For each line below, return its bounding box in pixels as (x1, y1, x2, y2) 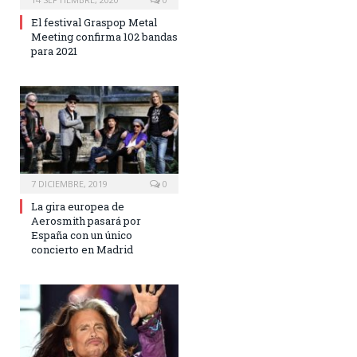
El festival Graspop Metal (31, 14, 157, 29)
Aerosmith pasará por (31, 213, 141, 228)
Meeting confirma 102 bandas (31, 29, 178, 44)
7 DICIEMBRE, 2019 (31, 177, 108, 190)
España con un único (31, 227, 132, 242)
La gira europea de (31, 198, 124, 214)
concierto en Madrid (31, 241, 133, 257)
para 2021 (31, 43, 77, 58)
